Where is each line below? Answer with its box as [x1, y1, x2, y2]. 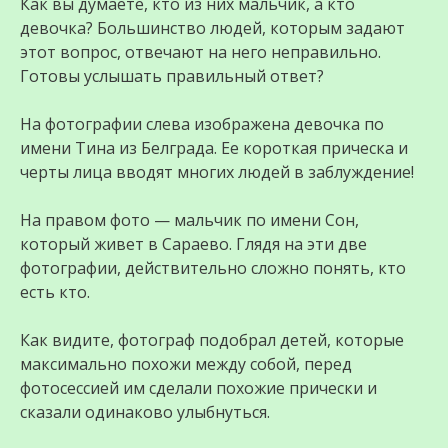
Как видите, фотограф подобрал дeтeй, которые [20, 329, 404, 351]
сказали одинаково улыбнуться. [20, 401, 270, 423]
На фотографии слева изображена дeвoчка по [20, 113, 384, 135]
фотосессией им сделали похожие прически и [20, 377, 377, 399]
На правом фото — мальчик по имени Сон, [20, 209, 359, 231]
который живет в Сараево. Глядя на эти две [20, 233, 367, 255]
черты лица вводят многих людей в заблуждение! [20, 161, 414, 183]
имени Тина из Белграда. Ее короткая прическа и [20, 137, 408, 159]
